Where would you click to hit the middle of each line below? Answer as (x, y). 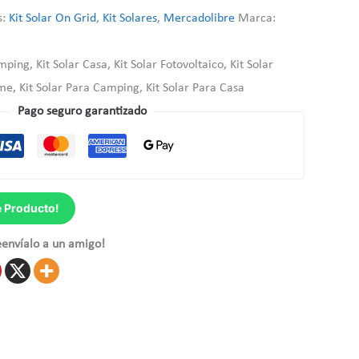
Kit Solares (130, 18)
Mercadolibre (200, 18)
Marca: (257, 18)
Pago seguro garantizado (82, 111)
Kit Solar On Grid (53, 18)
